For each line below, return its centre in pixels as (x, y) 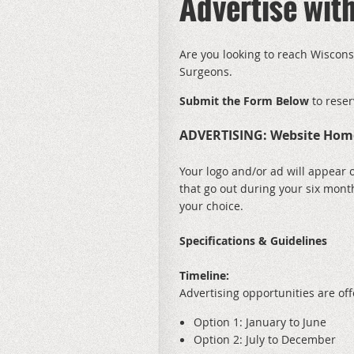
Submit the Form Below (244, 100)
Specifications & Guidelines (253, 240)
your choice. (211, 205)
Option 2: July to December (265, 339)
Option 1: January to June (260, 322)
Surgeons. (206, 71)
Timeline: (204, 275)
